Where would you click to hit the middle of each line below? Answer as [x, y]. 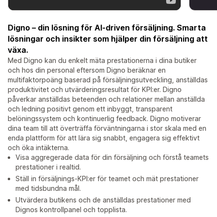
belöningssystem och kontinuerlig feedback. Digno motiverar [104, 119]
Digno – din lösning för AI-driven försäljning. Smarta [107, 28]
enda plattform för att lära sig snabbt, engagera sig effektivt [104, 138]
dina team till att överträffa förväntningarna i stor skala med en [107, 128]
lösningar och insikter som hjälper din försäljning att [108, 39]
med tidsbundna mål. [48, 188]
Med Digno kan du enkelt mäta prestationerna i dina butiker [102, 61]
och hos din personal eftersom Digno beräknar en [87, 70]
